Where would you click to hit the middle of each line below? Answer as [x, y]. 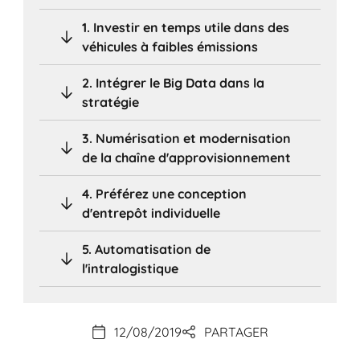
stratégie [111, 102]
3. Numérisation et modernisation [187, 138]
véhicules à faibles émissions [170, 46]
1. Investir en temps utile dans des [186, 27]
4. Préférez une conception [165, 193]
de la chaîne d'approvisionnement [187, 157]
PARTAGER [236, 332]
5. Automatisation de [147, 249]
